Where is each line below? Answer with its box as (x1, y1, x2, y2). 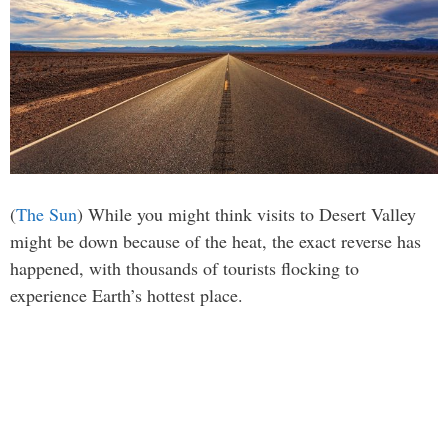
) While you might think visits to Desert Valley (77, 201, 416, 226)
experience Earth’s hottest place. (10, 282, 243, 307)
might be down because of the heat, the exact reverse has (10, 228, 421, 253)
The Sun (16, 201, 77, 226)
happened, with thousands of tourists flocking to (10, 255, 359, 280)
